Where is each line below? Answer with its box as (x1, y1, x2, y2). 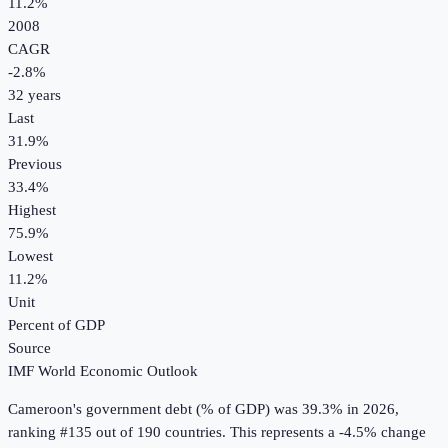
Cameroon (8, 401, 73, 418)
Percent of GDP (8, 317, 105, 334)
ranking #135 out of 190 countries (8, 424, 222, 441)
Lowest (8, 248, 53, 265)
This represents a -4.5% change (226, 424, 426, 441)
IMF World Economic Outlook (8, 363, 198, 380)
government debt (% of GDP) (86, 401, 270, 418)
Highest (8, 202, 56, 219)
